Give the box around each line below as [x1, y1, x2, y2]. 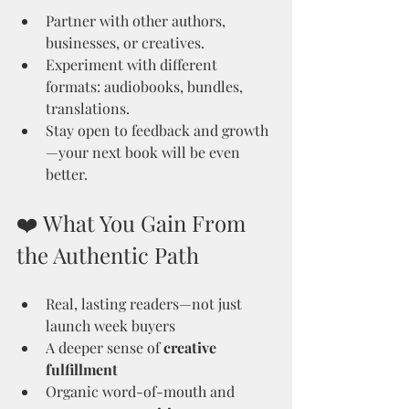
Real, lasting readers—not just [46, 294, 246, 313]
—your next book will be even [46, 142, 244, 162]
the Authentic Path [16, 240, 199, 269]
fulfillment [46, 360, 118, 379]
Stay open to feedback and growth [46, 121, 268, 140]
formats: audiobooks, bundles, [46, 77, 246, 96]
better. [46, 164, 88, 184]
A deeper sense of [46, 338, 163, 357]
